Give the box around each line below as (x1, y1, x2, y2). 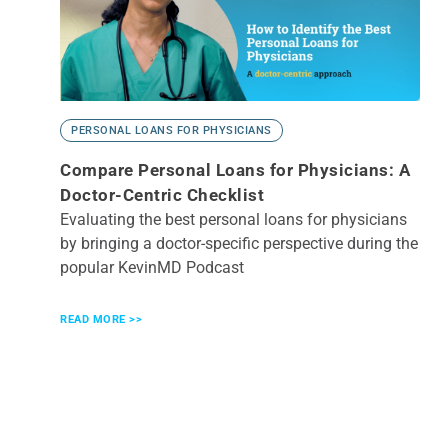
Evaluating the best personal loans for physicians (60, 210, 407, 230)
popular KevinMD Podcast (60, 258, 244, 278)
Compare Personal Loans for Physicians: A (60, 160, 410, 181)
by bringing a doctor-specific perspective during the (60, 234, 418, 254)
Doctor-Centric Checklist (60, 185, 264, 206)
